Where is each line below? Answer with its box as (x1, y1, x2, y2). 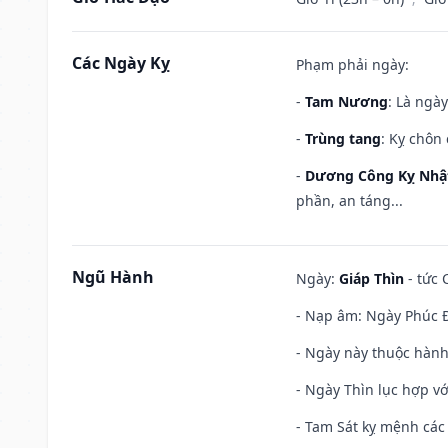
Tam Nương (305, 91, 388, 111)
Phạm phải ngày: (296, 54, 409, 74)
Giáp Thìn (339, 268, 404, 288)
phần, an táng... (296, 190, 403, 210)
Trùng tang (305, 128, 381, 148)
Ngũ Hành (72, 265, 154, 288)
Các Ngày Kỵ (72, 51, 170, 74)
